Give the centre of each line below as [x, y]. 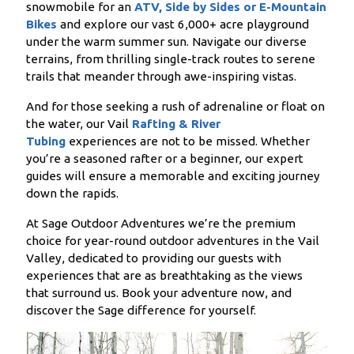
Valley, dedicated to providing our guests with [153, 258]
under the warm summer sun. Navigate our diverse [166, 42]
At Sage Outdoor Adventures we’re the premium [160, 224]
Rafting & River [176, 124]
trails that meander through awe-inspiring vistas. [161, 77]
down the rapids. [72, 194]
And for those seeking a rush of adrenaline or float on [175, 107]
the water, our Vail [77, 124]
